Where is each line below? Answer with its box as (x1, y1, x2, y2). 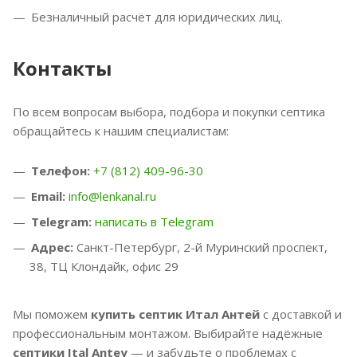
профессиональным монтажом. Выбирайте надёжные (13, 324, 323, 341)
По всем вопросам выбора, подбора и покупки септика (13, 103, 325, 120)
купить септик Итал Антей (91, 305, 260, 322)
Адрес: (31, 238, 73, 255)
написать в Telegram (95, 213, 214, 229)
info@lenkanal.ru (69, 187, 156, 204)
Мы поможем (13, 305, 91, 322)
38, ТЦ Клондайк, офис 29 (29, 257, 178, 274)
